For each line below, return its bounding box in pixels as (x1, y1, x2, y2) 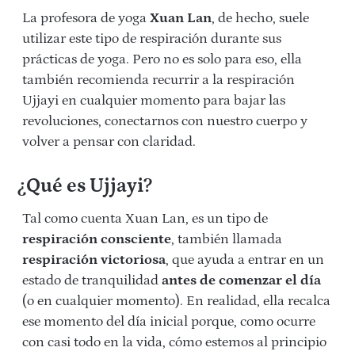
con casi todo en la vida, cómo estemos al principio (22, 334, 326, 350)
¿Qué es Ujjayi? (17, 174, 152, 197)
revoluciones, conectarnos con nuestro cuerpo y (22, 113, 307, 129)
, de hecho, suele (212, 10, 309, 26)
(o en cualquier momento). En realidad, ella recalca (22, 292, 330, 309)
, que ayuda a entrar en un (166, 251, 324, 268)
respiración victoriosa (22, 251, 166, 268)
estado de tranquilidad (22, 272, 162, 288)
